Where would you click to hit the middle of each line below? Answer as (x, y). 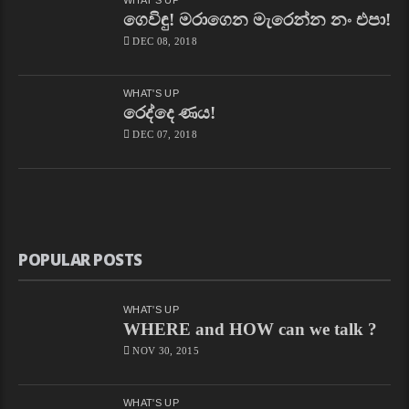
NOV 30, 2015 (166, 350)
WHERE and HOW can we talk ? (250, 329)
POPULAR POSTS (80, 259)
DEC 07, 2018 (165, 134)
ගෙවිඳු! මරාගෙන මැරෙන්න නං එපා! (257, 19)
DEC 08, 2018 (165, 41)
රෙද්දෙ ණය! (169, 112)
